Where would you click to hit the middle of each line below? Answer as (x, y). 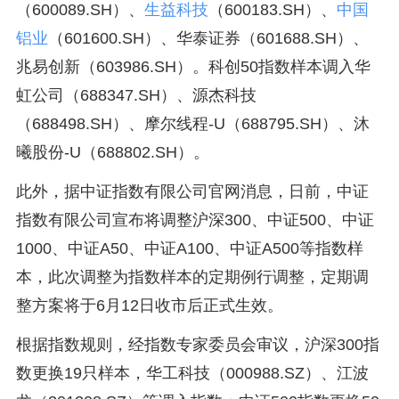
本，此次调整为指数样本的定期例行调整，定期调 (192, 277)
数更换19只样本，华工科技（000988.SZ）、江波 (192, 373)
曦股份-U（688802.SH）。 (112, 152)
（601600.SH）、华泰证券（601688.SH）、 (208, 38)
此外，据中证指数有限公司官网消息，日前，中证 (192, 191)
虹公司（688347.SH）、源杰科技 (136, 95)
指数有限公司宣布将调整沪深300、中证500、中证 (195, 220)
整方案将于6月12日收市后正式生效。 (149, 305)
